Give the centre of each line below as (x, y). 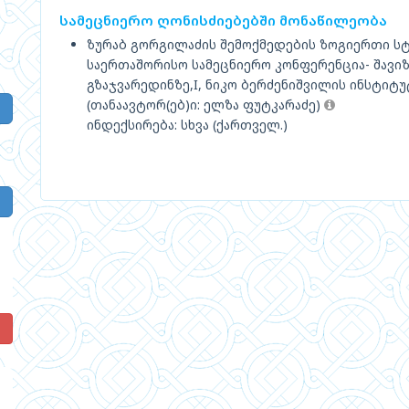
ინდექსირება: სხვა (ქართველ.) (187, 125)
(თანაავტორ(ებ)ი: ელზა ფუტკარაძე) (205, 105)
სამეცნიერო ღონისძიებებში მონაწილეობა (223, 20)
